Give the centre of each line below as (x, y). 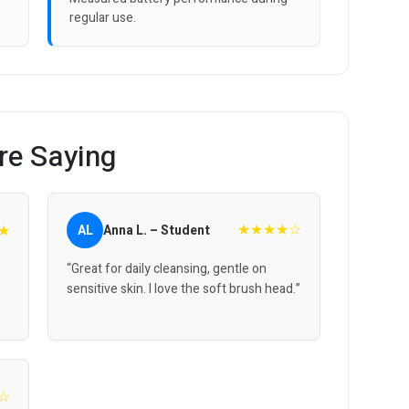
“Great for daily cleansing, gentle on (167, 269)
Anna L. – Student (157, 230)
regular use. (103, 18)
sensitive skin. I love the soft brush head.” (184, 289)
